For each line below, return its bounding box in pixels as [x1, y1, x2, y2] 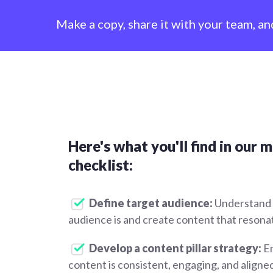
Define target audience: [89, 196, 213, 210]
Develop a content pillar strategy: [89, 241, 261, 255]
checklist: [68, 156, 133, 174]
